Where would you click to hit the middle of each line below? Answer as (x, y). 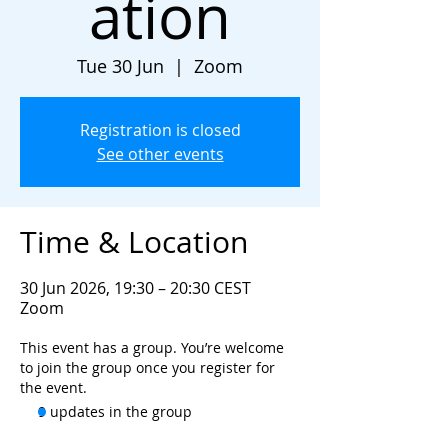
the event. (53, 387)
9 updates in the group (115, 411)
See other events (160, 154)
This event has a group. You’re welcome (152, 347)
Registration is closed (160, 130)
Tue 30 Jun (120, 66)
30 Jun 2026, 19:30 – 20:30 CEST (135, 288)
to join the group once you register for (147, 367)
